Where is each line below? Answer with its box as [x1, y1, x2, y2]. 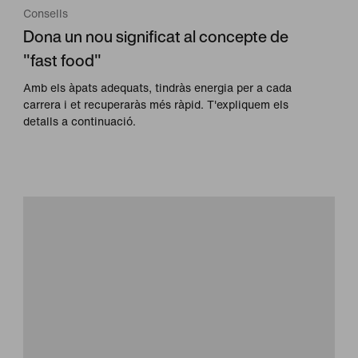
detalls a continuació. [23, 113, 137, 130]
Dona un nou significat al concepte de [23, 25, 289, 49]
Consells [23, 5, 69, 22]
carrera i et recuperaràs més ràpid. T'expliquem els [23, 96, 289, 113]
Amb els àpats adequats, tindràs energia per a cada [23, 79, 292, 97]
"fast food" [23, 49, 102, 73]
